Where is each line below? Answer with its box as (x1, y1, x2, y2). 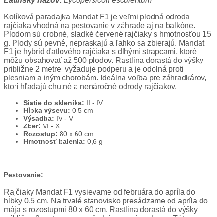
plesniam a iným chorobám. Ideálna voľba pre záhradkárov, (4, 74, 206, 82)
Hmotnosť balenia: (23, 138, 85, 146)
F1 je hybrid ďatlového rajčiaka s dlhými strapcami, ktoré (4, 47, 197, 56)
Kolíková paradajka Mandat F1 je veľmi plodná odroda (4, 13, 190, 21)
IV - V (54, 114, 73, 123)
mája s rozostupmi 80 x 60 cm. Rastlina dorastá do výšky (4, 205, 198, 214)
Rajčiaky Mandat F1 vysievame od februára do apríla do (4, 187, 195, 196)
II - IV (84, 99, 103, 107)
